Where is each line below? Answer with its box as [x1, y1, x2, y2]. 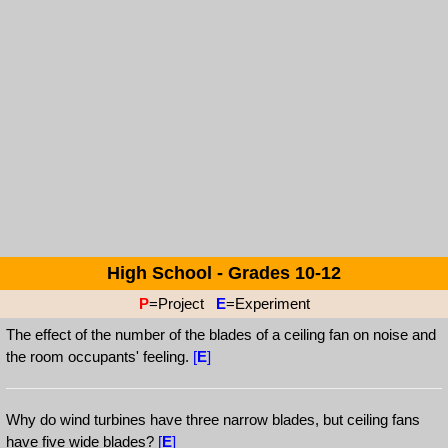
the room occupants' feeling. [6, 348, 193, 365]
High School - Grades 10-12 [107, 263, 341, 283]
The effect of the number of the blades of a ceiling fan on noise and [6, 326, 436, 343]
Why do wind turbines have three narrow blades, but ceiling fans [6, 411, 420, 428]
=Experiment [225, 295, 310, 312]
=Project [148, 295, 216, 312]
